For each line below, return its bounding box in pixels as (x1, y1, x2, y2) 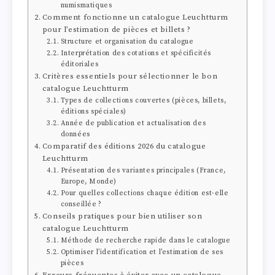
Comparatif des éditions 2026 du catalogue (42, 141, 206, 151)
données (60, 130, 90, 139)
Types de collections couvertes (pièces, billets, (60, 96, 227, 105)
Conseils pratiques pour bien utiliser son (42, 211, 203, 221)
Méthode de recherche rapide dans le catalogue (60, 236, 231, 245)
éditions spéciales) (60, 107, 127, 116)
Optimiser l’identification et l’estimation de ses (60, 247, 224, 257)
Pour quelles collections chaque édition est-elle (60, 188, 229, 198)
